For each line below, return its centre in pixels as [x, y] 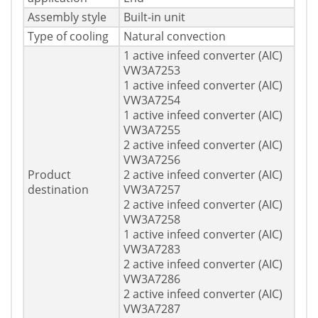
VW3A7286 [152, 279]
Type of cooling [68, 37]
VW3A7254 [152, 100]
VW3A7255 [152, 130]
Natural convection [175, 37]
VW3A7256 [152, 160]
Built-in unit [154, 17]
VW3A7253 [152, 71]
